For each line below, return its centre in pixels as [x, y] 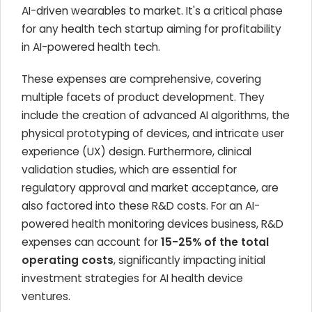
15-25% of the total [215, 242]
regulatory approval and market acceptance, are [150, 188]
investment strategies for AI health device [132, 278]
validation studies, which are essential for [129, 170]
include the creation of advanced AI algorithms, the [156, 115]
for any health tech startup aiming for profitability [151, 29]
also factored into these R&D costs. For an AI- [141, 206]
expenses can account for [91, 242]
